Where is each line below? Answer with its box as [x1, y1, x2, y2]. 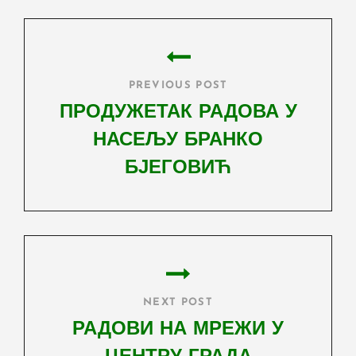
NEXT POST [143, 297, 213, 308]
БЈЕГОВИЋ [125, 159, 231, 179]
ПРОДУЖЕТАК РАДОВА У [59, 103, 297, 123]
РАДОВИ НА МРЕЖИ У [72, 320, 284, 340]
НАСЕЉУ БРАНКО [93, 131, 263, 151]
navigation [23, 45, 137, 68]
